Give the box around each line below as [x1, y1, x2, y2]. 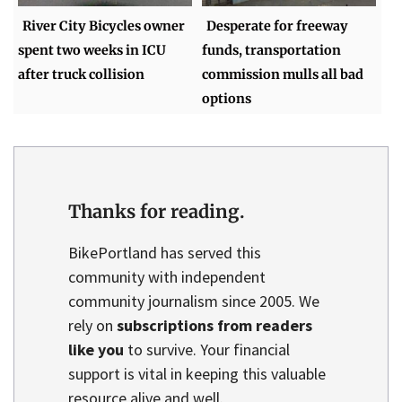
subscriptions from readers [117, 315, 312, 336]
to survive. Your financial [124, 339, 290, 361]
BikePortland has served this [68, 242, 261, 264]
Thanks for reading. [68, 200, 245, 223]
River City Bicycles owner [22, 18, 186, 35]
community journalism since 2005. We [68, 291, 319, 312]
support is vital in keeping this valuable [68, 363, 326, 385]
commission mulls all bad [202, 66, 364, 83]
